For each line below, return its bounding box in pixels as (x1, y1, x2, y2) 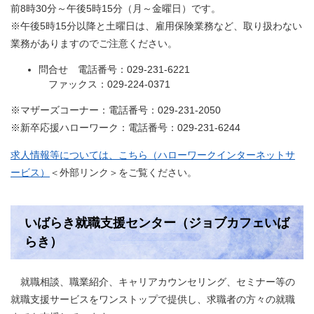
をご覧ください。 (118, 167, 197, 178)
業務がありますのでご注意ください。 (11, 38, 177, 49)
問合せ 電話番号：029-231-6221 (39, 64, 190, 75)
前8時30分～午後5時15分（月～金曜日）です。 (11, 3, 221, 14)
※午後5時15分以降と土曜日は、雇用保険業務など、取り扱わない (11, 20, 302, 32)
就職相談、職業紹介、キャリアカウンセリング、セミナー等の (11, 276, 295, 287)
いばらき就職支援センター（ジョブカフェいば (25, 216, 289, 230)
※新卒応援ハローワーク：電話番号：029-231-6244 (11, 122, 240, 133)
